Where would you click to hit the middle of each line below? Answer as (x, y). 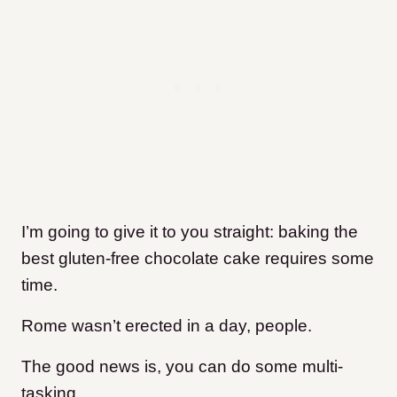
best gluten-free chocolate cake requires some (198, 259)
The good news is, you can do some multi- (182, 367)
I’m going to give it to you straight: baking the (190, 232)
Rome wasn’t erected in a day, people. (167, 326)
